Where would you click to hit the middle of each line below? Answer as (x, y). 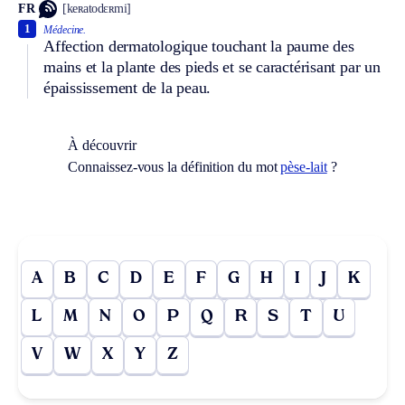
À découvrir (102, 145)
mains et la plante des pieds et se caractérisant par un (212, 66)
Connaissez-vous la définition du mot (174, 166)
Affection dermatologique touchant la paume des (199, 46)
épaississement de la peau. (127, 87)
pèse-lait (304, 166)
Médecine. (65, 29)
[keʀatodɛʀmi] (97, 9)
